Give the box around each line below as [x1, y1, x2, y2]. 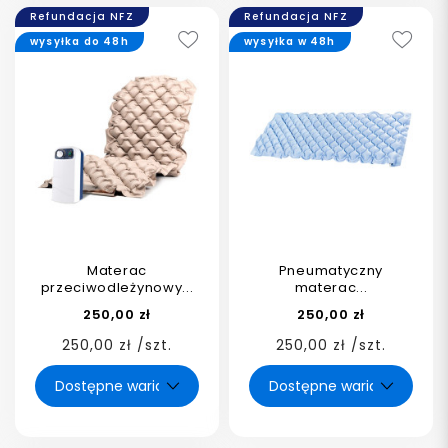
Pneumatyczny [278, 261, 384, 280]
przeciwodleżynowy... [40, 278, 194, 297]
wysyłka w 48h [244, 34, 336, 49]
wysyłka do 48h [30, 34, 129, 49]
